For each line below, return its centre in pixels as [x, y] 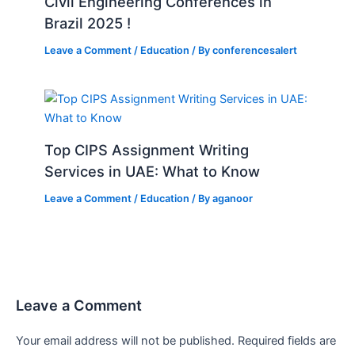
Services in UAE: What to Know [153, 171]
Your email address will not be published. [125, 341]
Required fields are [287, 341]
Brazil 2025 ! [88, 23]
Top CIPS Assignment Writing [147, 149]
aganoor [233, 198]
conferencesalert [255, 50]
